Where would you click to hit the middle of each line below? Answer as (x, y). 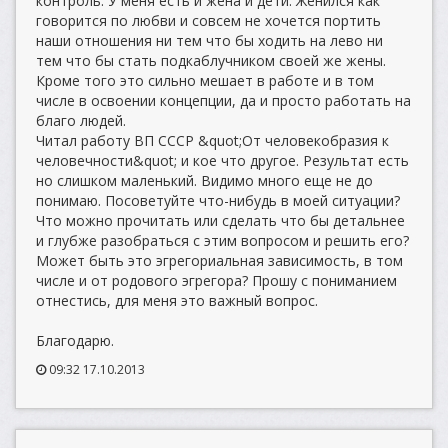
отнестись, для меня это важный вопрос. (177, 300)
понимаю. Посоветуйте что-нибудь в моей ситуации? (218, 200)
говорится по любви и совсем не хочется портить (208, 20)
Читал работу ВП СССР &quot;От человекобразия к (212, 140)
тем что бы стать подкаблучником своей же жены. (211, 60)
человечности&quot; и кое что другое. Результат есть (222, 160)
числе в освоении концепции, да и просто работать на (223, 100)
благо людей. (81, 120)
